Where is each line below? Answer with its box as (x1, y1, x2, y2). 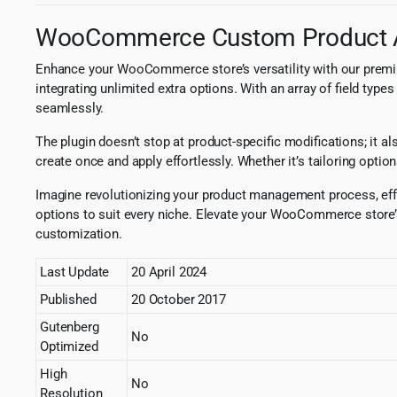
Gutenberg (40, 318, 99, 335)
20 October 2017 (131, 291, 226, 307)
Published (40, 291, 97, 307)
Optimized (40, 338, 98, 354)
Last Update (40, 263, 110, 280)
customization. (35, 225, 122, 242)
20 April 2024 (131, 263, 207, 280)
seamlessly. (35, 99, 105, 116)
